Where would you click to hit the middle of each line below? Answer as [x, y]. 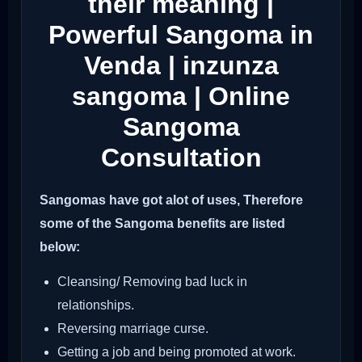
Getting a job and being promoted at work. [177, 352]
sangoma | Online [181, 96]
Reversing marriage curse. [133, 329]
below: [60, 247]
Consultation [181, 157]
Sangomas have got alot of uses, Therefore [171, 200]
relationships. [96, 305]
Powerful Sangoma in [181, 34]
